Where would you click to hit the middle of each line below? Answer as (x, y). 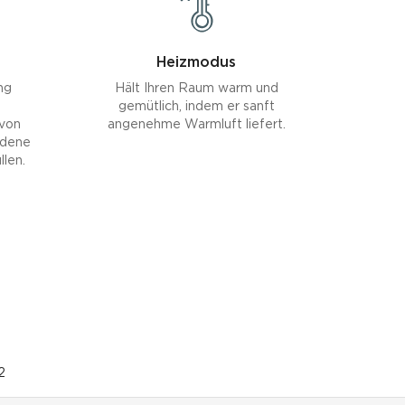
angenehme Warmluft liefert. (196, 125)
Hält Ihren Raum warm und (196, 89)
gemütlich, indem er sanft (196, 107)
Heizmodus (197, 63)
